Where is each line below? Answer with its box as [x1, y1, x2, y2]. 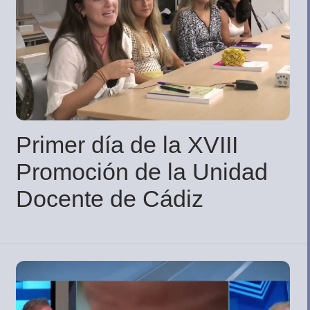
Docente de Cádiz [16, 185, 203, 212]
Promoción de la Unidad [16, 158, 268, 185]
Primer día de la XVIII [16, 131, 238, 158]
